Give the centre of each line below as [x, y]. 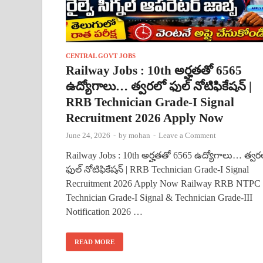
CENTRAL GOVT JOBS [101, 55]
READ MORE [95, 242]
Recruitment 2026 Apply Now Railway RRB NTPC [163, 183]
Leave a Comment [187, 135]
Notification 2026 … [104, 211]
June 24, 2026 [88, 135]
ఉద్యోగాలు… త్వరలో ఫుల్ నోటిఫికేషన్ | [159, 86]
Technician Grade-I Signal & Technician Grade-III [159, 197]
